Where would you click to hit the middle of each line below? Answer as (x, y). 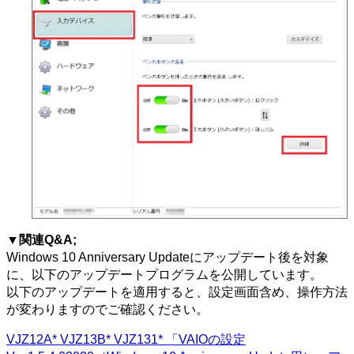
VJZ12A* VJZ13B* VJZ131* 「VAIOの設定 (126, 340)
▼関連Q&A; (41, 240)
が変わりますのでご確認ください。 (107, 310)
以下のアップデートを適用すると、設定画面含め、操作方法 (177, 292)
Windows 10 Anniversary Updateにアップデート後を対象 (168, 258)
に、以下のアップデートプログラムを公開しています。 (164, 275)
